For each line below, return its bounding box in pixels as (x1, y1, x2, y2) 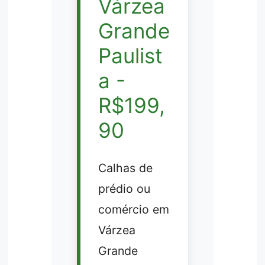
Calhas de (98, 160, 153, 175)
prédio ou (98, 181, 150, 196)
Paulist (98, 43, 163, 69)
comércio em (98, 202, 169, 216)
